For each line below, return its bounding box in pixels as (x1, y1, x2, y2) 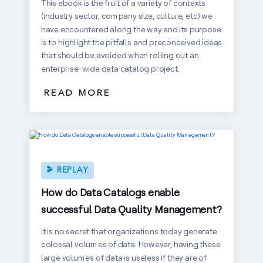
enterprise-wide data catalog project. (41, 63, 180, 74)
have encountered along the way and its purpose (41, 23, 221, 35)
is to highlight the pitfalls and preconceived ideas (41, 37, 222, 48)
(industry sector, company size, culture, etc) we (41, 11, 213, 21)
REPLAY (56, 166, 89, 174)
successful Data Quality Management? (41, 203, 222, 216)
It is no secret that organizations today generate (41, 226, 217, 237)
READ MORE (43, 89, 111, 98)
